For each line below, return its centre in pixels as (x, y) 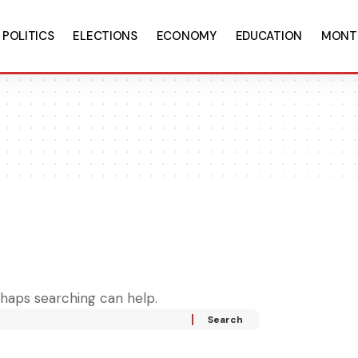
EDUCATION (268, 36)
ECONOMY (186, 36)
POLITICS (28, 36)
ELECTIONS (105, 36)
